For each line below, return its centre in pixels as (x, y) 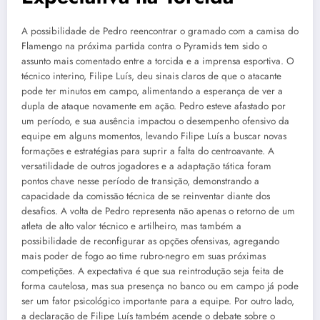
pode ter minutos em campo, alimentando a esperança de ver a (152, 91)
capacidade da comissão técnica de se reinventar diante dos (146, 196)
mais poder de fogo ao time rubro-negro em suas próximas (144, 256)
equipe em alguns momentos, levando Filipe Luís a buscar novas (154, 136)
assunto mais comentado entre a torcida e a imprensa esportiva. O (158, 61)
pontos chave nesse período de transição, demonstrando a (140, 181)
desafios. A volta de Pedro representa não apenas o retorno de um (158, 211)
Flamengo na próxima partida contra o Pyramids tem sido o (144, 46)
